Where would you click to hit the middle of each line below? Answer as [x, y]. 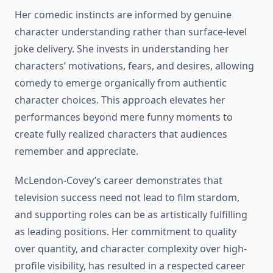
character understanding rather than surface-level [131, 32]
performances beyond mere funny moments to [124, 117]
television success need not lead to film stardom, [127, 198]
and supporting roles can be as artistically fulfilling [131, 215]
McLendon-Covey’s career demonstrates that [119, 181]
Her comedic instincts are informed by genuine [123, 15]
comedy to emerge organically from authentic [121, 83]
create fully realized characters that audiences [121, 134]
